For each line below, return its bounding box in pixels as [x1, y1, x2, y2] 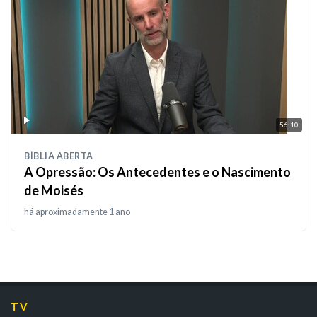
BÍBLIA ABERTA [24, 151, 93, 162]
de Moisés [24, 183, 83, 199]
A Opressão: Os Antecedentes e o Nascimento [24, 164, 291, 180]
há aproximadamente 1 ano [24, 207, 130, 218]
